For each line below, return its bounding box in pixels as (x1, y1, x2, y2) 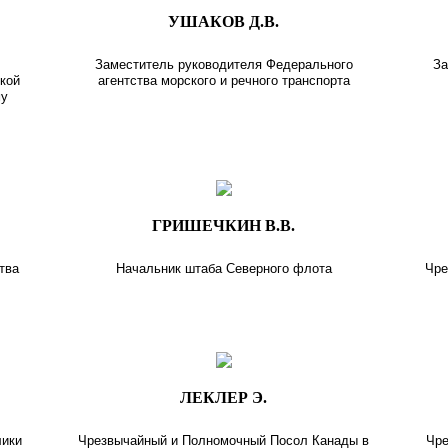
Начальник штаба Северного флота (115, 260, 332, 276)
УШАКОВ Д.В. (168, 12, 280, 30)
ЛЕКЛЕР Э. (180, 388, 268, 406)
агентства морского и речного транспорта (97, 72, 350, 88)
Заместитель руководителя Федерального (94, 56, 353, 72)
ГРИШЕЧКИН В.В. (152, 216, 296, 234)
